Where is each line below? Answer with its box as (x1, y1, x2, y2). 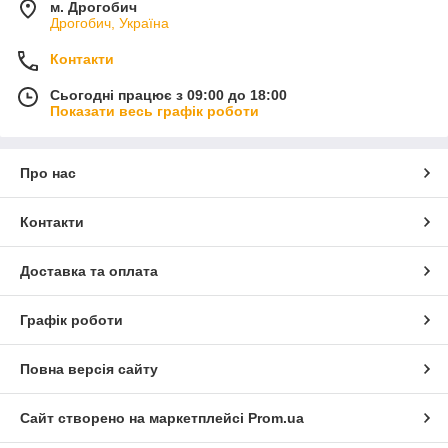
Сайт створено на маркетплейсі (20, 409, 248, 426)
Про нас (20, 164, 76, 181)
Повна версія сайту (20, 360, 158, 377)
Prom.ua (248, 409, 304, 426)
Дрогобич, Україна (50, 14, 169, 31)
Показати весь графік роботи (50, 102, 259, 119)
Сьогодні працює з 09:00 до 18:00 (50, 86, 287, 103)
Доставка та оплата (20, 262, 158, 279)
